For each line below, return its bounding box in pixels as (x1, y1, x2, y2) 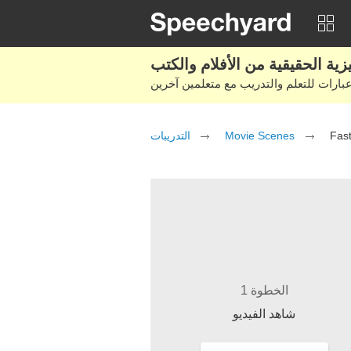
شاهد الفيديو (233, 307, 295, 320)
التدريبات (150, 129, 190, 142)
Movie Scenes (225, 129, 295, 142)
